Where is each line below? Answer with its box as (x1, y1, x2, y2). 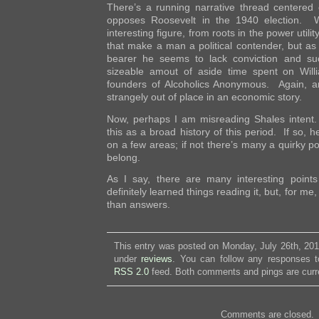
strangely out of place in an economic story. (107, 90, 302, 103)
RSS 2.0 (114, 266, 149, 278)
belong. (107, 151, 140, 163)
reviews (141, 253, 173, 265)
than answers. (107, 199, 170, 211)
